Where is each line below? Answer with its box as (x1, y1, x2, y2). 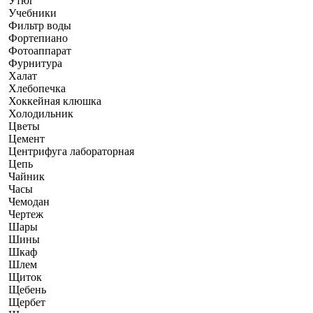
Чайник (8, 170, 45, 182)
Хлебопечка (8, 82, 66, 94)
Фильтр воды (8, 19, 71, 31)
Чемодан (8, 195, 50, 208)
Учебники (8, 6, 57, 19)
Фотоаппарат (8, 44, 71, 57)
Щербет (8, 296, 45, 308)
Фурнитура (8, 57, 62, 69)
